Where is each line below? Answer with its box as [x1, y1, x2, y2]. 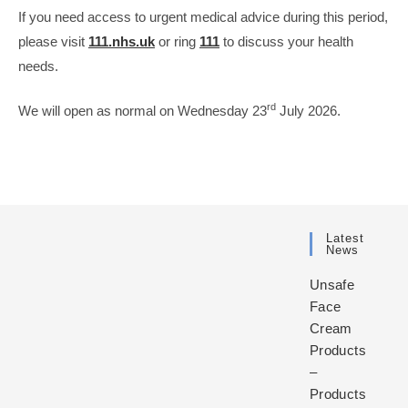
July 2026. [276, 103, 341, 118]
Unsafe [309, 277, 355, 292]
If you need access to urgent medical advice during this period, [18, 8, 388, 25]
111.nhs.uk [88, 33, 155, 49]
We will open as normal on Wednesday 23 [18, 103, 267, 118]
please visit [18, 33, 88, 49]
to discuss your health [219, 33, 353, 49]
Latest [325, 231, 364, 245]
